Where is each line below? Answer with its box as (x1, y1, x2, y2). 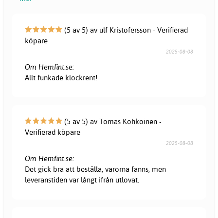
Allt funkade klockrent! (25, 73, 98, 82)
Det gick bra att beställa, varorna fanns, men (25, 164, 166, 174)
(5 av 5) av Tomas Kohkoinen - (62, 116, 162, 126)
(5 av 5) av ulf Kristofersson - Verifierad (62, 25, 188, 35)
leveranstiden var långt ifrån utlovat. (25, 175, 140, 184)
